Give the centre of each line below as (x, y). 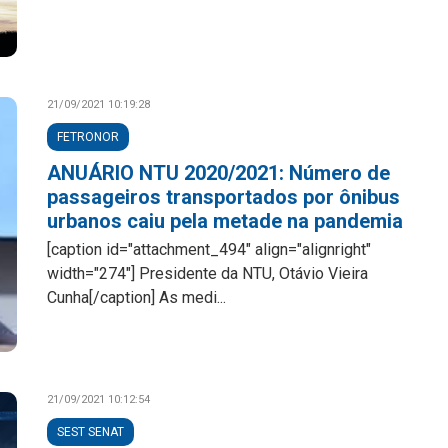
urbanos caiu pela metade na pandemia (225, 221)
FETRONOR (88, 137)
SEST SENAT (91, 432)
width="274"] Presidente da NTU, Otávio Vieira (208, 273)
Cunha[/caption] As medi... (137, 297)
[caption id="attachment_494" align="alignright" (209, 249)
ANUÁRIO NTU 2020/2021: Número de (219, 173)
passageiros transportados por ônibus (224, 197)
